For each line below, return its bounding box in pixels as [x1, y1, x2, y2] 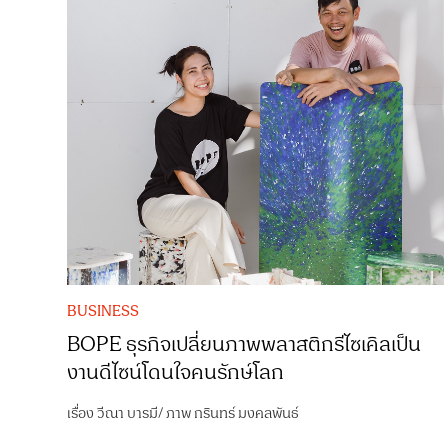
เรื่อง [67, 401, 98, 425]
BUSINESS [67, 299, 140, 323]
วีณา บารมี [97, 401, 159, 425]
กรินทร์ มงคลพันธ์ [194, 401, 300, 425]
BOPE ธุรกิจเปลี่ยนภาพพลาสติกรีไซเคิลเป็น [67, 328, 422, 361]
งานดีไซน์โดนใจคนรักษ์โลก [67, 356, 285, 389]
